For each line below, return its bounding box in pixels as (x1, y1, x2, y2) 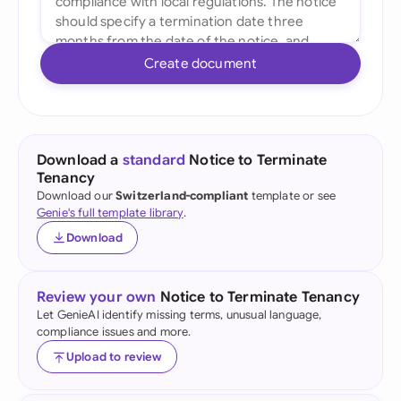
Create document (143, 55, 258, 72)
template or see (248, 188, 337, 203)
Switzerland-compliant (115, 188, 249, 203)
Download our (37, 188, 116, 203)
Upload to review (66, 349, 162, 364)
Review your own (37, 288, 157, 306)
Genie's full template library (37, 205, 183, 220)
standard (122, 151, 186, 169)
